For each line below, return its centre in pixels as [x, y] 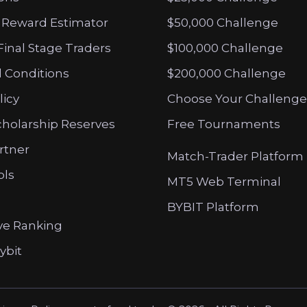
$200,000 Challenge [226, 74]
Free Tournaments [224, 124]
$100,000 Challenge [225, 48]
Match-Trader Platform [235, 157]
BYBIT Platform [213, 207]
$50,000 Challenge [223, 23]
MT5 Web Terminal [224, 182]
